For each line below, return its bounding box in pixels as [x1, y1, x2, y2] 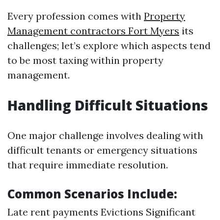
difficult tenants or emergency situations [7, 144, 197, 156]
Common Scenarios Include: [7, 186, 177, 202]
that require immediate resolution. [7, 159, 168, 171]
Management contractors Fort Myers [7, 25, 179, 37]
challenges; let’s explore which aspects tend [7, 39, 211, 52]
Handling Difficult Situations [7, 96, 208, 114]
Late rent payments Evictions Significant [7, 206, 195, 218]
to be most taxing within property [7, 54, 164, 66]
